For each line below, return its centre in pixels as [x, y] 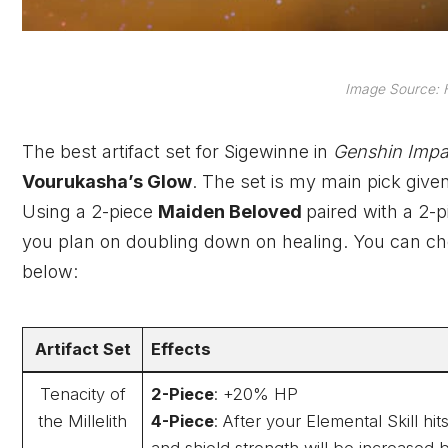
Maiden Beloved [232, 211]
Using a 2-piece [90, 211]
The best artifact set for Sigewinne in [177, 151]
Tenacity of [82, 393]
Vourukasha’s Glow [107, 181]
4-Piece [183, 420]
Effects [181, 348]
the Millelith [82, 420]
